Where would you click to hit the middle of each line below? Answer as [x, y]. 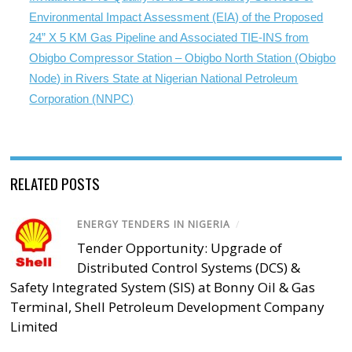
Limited [35, 327]
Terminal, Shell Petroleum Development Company [168, 307]
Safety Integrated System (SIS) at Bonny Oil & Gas [163, 288]
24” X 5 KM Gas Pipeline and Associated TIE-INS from [169, 38]
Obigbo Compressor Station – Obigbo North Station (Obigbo [183, 58]
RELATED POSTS [55, 183]
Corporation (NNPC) [82, 99]
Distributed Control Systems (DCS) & [189, 268]
